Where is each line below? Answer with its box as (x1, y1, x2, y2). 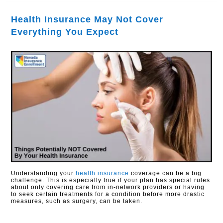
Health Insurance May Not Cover (11, 14, 164, 24)
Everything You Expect (11, 27, 119, 37)
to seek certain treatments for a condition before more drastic (11, 191, 205, 198)
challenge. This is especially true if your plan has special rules (11, 177, 211, 184)
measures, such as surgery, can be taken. (11, 198, 143, 205)
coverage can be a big (129, 170, 202, 177)
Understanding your (11, 170, 76, 177)
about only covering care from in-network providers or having (11, 184, 205, 191)
